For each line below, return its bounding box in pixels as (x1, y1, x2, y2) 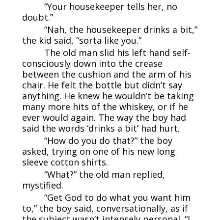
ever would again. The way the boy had (22, 111, 186, 123)
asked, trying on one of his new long (22, 145, 175, 157)
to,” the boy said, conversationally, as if (22, 202, 188, 214)
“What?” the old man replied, (44, 168, 165, 180)
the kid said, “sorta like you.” (22, 34, 141, 46)
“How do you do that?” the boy (44, 134, 172, 146)
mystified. (22, 179, 63, 191)
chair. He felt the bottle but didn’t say (22, 79, 182, 91)
